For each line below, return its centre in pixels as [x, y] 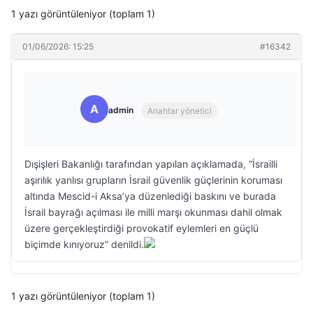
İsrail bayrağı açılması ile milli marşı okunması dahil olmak [153, 212]
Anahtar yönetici [180, 110]
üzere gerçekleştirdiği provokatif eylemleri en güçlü [141, 228]
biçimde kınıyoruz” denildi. [84, 244]
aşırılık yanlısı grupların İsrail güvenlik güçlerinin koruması [153, 180]
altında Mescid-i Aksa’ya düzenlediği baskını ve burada [150, 196]
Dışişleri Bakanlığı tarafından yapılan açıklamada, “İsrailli [151, 164]
